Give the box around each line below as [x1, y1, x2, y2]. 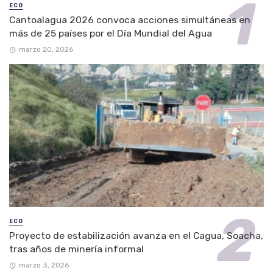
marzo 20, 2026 [18, 45, 73, 54]
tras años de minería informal [9, 243, 144, 255]
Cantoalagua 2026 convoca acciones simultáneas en [9, 13, 250, 26]
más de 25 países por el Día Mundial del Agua [9, 27, 212, 39]
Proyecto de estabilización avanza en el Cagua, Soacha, [9, 230, 263, 242]
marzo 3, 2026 [18, 261, 69, 270]
